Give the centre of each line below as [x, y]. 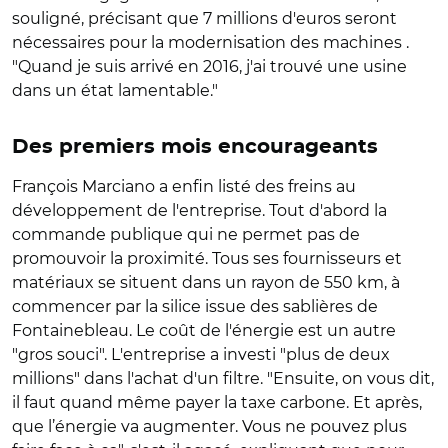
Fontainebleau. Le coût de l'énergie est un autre [204, 330]
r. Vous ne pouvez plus [318, 426]
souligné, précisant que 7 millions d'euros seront [204, 18]
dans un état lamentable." [115, 90]
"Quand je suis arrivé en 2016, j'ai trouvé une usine [209, 66]
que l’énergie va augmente [120, 426]
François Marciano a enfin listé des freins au [184, 186]
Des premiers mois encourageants [195, 146]
